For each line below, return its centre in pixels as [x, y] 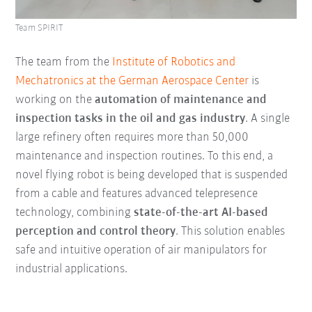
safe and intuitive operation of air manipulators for [141, 250]
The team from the [64, 62]
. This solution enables [231, 231]
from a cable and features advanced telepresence [137, 194]
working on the [55, 100]
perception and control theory [96, 231]
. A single [268, 118]
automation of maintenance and [181, 100]
